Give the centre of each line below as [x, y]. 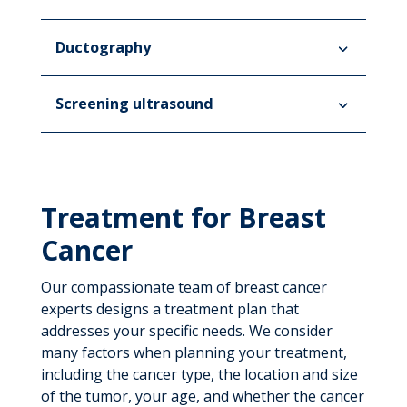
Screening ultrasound [134, 104]
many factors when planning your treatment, [194, 352]
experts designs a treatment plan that [169, 309]
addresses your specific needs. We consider [186, 331]
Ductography [103, 47]
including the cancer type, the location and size [199, 374]
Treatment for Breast [183, 218]
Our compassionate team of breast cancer [184, 287]
